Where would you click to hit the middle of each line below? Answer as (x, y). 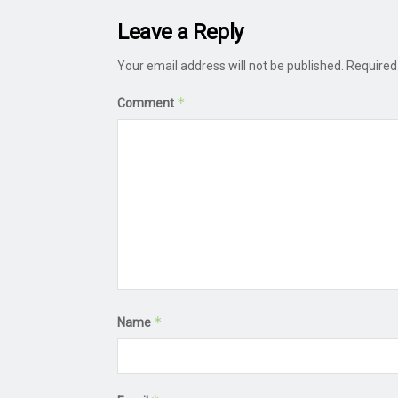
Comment (147, 103)
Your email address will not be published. (231, 65)
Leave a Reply (180, 32)
